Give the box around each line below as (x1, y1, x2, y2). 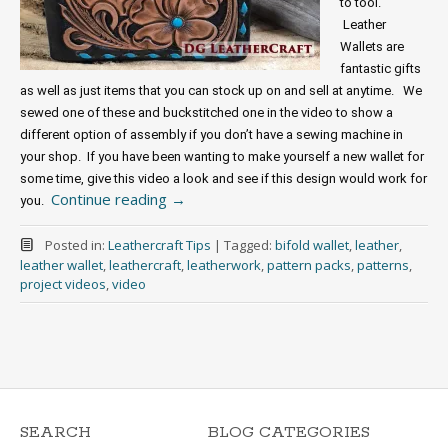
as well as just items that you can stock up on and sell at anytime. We (20, 83, 422, 98)
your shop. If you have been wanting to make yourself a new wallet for (20, 149, 424, 164)
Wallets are (340, 39, 404, 54)
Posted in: (44, 236, 108, 254)
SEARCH (20, 422, 91, 443)
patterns (357, 256, 409, 274)
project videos (20, 275, 106, 293)
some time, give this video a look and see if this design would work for (20, 171, 427, 186)
